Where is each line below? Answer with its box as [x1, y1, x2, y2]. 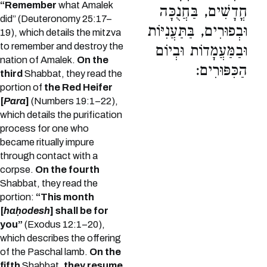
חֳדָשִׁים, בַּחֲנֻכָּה [159, 3, 248, 24]
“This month [36, 192, 94, 203]
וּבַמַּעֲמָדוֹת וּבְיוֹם [156, 42, 248, 63]
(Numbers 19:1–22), [29, 96, 118, 107]
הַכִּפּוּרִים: [195, 62, 248, 83]
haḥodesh [4, 206, 50, 216]
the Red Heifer [44, 82, 113, 93]
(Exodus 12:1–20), [23, 219, 105, 230]
